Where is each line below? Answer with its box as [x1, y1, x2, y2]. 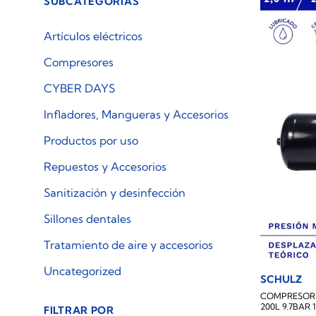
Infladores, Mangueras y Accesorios [44, 107, 229, 121]
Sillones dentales [44, 212, 131, 226]
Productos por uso [44, 133, 138, 147]
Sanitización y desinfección [44, 186, 186, 200]
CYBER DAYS [44, 81, 115, 95]
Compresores [44, 55, 114, 69]
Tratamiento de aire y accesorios [44, 238, 213, 252]
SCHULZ [260, 272, 303, 286]
